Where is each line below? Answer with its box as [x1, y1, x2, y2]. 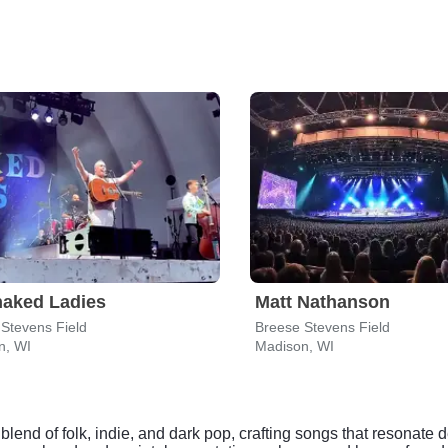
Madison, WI [255, 338, 334, 354]
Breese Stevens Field [255, 319, 390, 335]
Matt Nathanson [255, 292, 390, 312]
